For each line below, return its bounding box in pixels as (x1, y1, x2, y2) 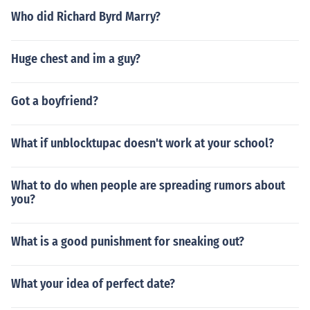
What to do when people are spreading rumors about (11, 178, 285, 193)
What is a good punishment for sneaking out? (11, 234, 244, 249)
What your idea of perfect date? (11, 276, 175, 291)
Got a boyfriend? (11, 93, 98, 109)
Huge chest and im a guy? (11, 51, 140, 66)
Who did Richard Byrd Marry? (11, 9, 161, 24)
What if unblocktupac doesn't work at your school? (11, 136, 274, 151)
